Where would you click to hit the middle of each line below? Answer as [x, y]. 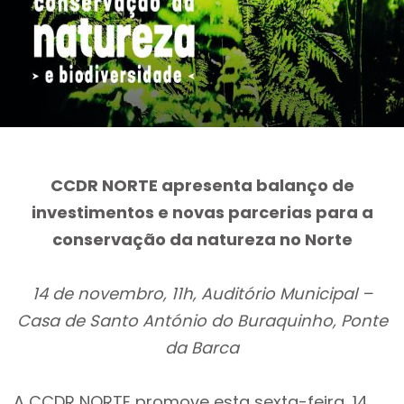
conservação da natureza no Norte [202, 239]
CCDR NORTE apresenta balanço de [202, 185]
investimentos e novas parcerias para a [202, 212]
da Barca [202, 348]
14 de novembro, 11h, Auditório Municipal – [202, 294]
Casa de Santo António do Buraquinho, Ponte [202, 321]
